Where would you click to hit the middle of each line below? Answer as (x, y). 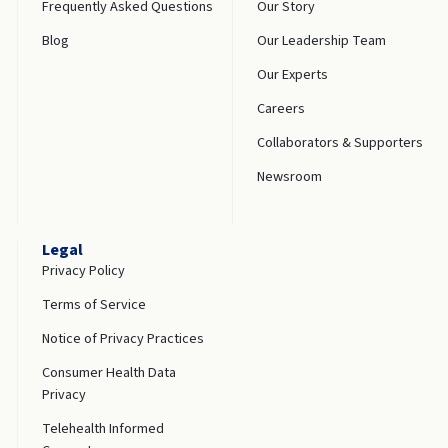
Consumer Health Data (108, 373)
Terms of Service (93, 305)
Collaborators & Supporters (340, 143)
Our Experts (293, 75)
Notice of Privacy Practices (122, 339)
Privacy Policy (83, 271)
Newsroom (290, 177)
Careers (281, 109)
